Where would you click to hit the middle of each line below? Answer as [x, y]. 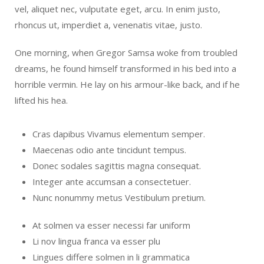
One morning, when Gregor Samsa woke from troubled [126, 52]
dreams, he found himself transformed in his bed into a [126, 68]
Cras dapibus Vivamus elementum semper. [119, 133]
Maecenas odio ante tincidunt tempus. [109, 149]
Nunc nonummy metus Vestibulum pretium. [119, 197]
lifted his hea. [41, 100]
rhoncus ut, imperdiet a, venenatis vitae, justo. [108, 24]
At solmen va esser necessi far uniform [111, 225]
